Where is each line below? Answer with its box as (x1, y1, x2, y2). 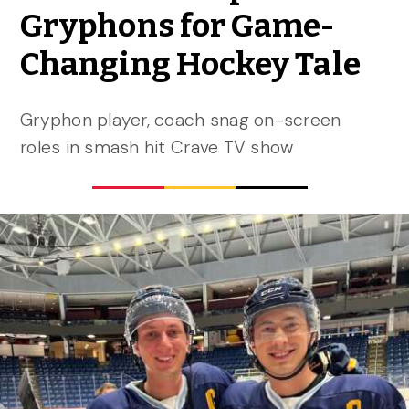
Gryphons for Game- (19, 5, 335, 45)
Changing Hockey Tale (19, 44, 361, 83)
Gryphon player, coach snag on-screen (19, 109, 341, 132)
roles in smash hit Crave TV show (19, 136, 294, 160)
